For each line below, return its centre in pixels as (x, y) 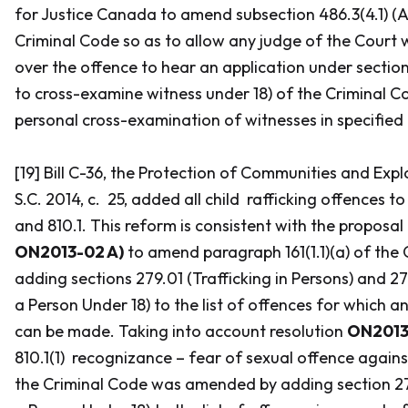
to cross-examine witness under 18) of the (168, 93)
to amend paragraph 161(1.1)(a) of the (261, 252)
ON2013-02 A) (69, 252)
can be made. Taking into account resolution (181, 331)
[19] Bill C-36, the (76, 173)
